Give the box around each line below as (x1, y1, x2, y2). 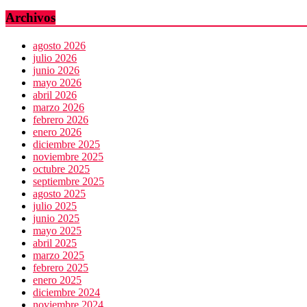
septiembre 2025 (33, 175, 104, 187)
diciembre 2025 (33, 138, 100, 150)
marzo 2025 (33, 249, 84, 261)
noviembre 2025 (33, 150, 103, 162)
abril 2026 (33, 88, 77, 101)
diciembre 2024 (33, 286, 100, 298)
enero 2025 (33, 273, 82, 286)
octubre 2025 (33, 162, 90, 175)
